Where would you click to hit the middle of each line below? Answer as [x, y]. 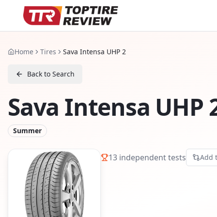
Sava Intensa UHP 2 [94, 52]
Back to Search [51, 74]
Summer [27, 131]
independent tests [152, 157]
